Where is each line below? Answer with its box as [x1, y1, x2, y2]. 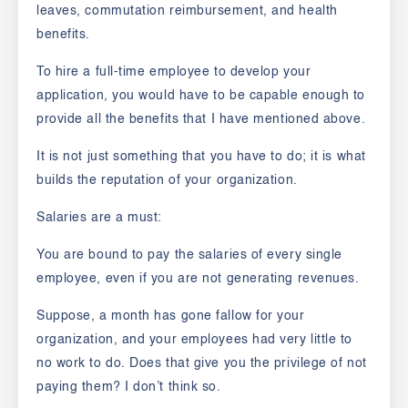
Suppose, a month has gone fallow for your [36, 310, 305, 323]
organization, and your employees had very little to [36, 333, 353, 347]
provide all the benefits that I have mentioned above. [36, 113, 370, 127]
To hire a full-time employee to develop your [36, 66, 311, 79]
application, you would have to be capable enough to [36, 89, 366, 103]
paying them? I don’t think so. [36, 381, 221, 394]
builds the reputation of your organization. [36, 174, 298, 188]
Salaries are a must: [36, 211, 162, 225]
